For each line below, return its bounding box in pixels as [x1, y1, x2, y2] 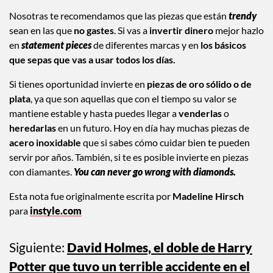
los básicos [199, 38, 246, 51]
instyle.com [30, 204, 82, 216]
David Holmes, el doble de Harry [67, 239, 252, 255]
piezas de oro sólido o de [147, 77, 252, 90]
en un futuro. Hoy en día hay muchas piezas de [58, 121, 249, 133]
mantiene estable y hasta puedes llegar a [9, 107, 179, 119]
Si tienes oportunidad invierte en [9, 77, 147, 90]
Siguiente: [9, 239, 65, 255]
